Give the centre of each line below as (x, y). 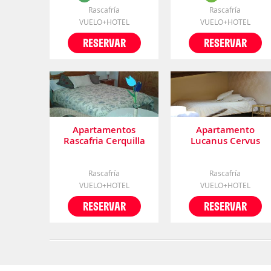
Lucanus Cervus (225, 140)
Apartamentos (104, 129)
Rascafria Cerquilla (104, 140)
